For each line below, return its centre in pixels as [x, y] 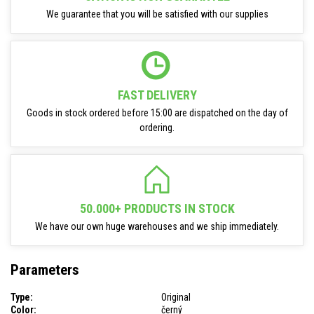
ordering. [157, 128]
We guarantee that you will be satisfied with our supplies [157, 14]
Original [176, 297]
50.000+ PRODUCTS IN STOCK [157, 209]
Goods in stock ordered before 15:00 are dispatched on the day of [157, 113]
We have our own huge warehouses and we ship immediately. [157, 226]
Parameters [45, 270]
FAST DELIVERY [157, 95]
